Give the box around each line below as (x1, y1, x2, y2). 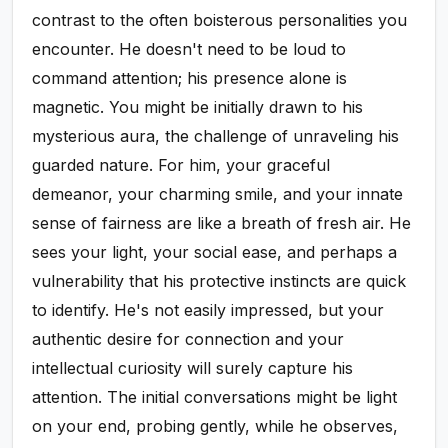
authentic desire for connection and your (32, 329, 345, 350)
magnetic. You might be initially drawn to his (32, 97, 364, 118)
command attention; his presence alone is (32, 68, 348, 89)
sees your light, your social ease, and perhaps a (32, 242, 398, 263)
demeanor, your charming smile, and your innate (32, 184, 404, 205)
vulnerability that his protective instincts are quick (32, 271, 407, 292)
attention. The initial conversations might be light (32, 387, 398, 408)
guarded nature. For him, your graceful (32, 155, 331, 176)
